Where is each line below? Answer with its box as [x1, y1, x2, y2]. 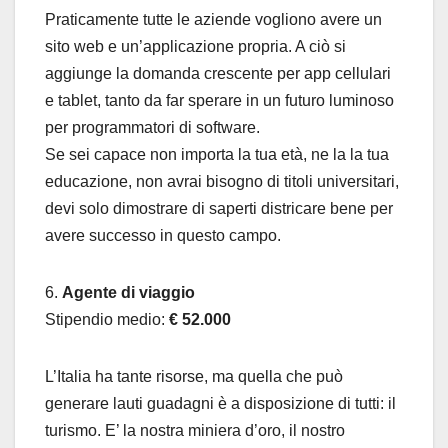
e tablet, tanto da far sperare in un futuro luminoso [45, 91, 394, 109]
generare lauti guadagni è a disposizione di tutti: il [45, 394, 396, 412]
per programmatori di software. [45, 118, 260, 136]
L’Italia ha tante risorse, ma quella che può [45, 367, 343, 385]
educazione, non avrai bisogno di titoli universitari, [45, 172, 399, 190]
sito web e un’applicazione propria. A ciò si [45, 37, 346, 55]
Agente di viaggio [62, 283, 195, 301]
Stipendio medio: [45, 310, 169, 328]
